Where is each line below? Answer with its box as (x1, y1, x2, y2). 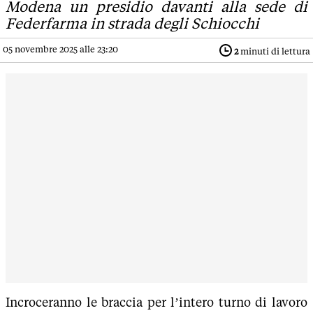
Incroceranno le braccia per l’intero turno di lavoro (6, 295, 307, 310)
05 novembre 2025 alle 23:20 (3, 44, 118, 55)
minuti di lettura (238, 46, 310, 57)
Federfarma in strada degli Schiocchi (6, 15, 259, 33)
